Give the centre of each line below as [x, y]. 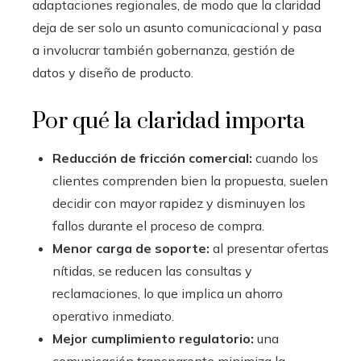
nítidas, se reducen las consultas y [152, 271]
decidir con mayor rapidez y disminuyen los [179, 203]
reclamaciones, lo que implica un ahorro [168, 294]
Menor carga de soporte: [131, 249]
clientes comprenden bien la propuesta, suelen [190, 181]
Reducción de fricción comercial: [152, 158]
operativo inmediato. [113, 316]
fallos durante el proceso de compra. [158, 226]
